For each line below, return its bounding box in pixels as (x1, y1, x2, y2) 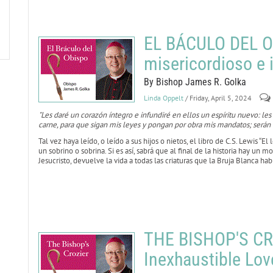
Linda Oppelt (143, 93, 183, 102)
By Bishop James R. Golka (143, 76, 246, 88)
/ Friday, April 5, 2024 (185, 93, 252, 102)
